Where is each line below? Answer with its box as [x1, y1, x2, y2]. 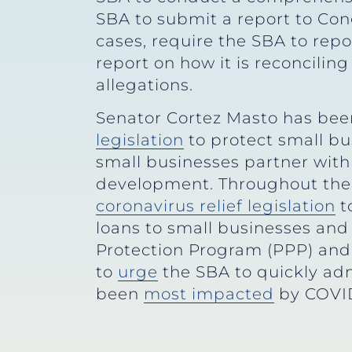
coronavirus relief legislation [96, 196, 335, 216]
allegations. [96, 75, 193, 95]
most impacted [144, 284, 274, 304]
